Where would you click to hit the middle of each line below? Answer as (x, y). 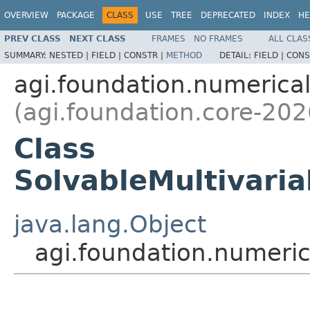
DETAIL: (237, 55)
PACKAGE (76, 15)
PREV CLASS (33, 38)
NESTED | (70, 55)
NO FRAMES (218, 38)
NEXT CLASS (98, 38)
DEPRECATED (228, 15)
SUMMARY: (27, 55)
